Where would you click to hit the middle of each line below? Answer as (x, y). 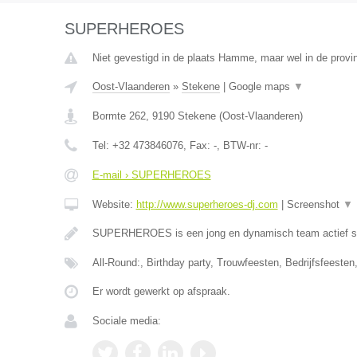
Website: (114, 204)
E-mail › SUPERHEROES (151, 175)
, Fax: (198, 145)
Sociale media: (126, 321)
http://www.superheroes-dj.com (207, 204)
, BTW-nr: (240, 145)
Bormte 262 (119, 116)
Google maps (261, 86)
